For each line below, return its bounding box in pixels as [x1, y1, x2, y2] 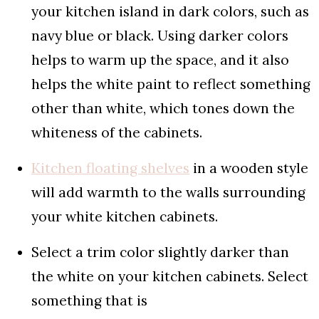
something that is [31, 291, 151, 309]
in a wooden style [189, 159, 308, 177]
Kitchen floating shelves [31, 159, 189, 177]
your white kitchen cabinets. [31, 207, 221, 225]
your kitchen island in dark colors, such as [31, 2, 309, 20]
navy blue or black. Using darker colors [31, 26, 288, 44]
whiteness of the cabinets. [31, 123, 202, 141]
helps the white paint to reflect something [31, 75, 310, 93]
